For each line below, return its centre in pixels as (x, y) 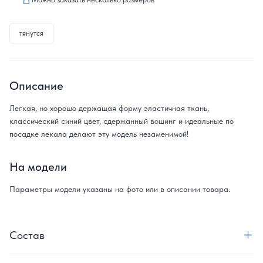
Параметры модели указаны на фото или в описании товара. (120, 189)
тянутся (31, 33)
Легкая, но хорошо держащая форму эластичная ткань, (109, 108)
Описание (36, 86)
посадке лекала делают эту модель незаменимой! (99, 134)
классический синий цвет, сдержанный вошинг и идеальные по (122, 121)
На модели (38, 167)
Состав (27, 235)
